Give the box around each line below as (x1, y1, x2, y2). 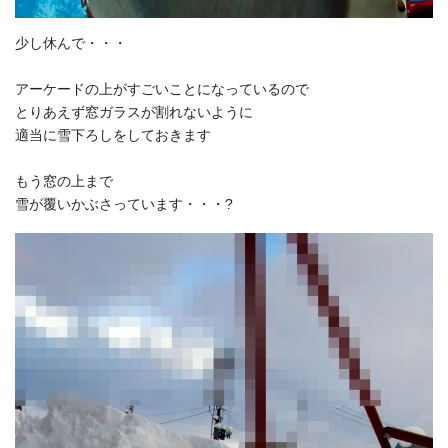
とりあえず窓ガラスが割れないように (15, 104, 253, 121)
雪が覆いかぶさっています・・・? (15, 196, 233, 213)
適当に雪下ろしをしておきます (15, 127, 211, 144)
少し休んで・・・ (15, 35, 127, 52)
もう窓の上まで (15, 173, 113, 190)
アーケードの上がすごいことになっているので (15, 81, 309, 98)
